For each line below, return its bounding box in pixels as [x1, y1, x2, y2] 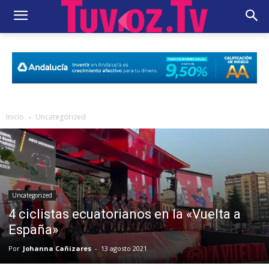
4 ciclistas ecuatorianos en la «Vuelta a [8, 207, 241, 222]
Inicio [6, 111, 24, 122]
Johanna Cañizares [23, 244, 91, 253]
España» [8, 222, 58, 238]
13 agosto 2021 [101, 244, 147, 253]
